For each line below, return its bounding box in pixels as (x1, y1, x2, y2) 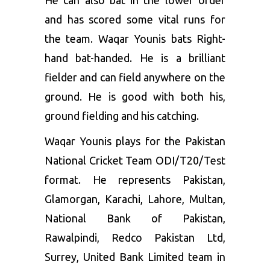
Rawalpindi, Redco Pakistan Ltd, (45, 231, 225, 243)
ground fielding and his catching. (45, 110, 199, 122)
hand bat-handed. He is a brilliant (45, 52, 225, 64)
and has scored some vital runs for (45, 13, 225, 25)
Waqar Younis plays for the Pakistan (45, 135, 225, 147)
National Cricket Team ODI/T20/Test (45, 154, 225, 166)
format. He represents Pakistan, (45, 174, 225, 186)
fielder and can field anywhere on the (45, 71, 225, 83)
